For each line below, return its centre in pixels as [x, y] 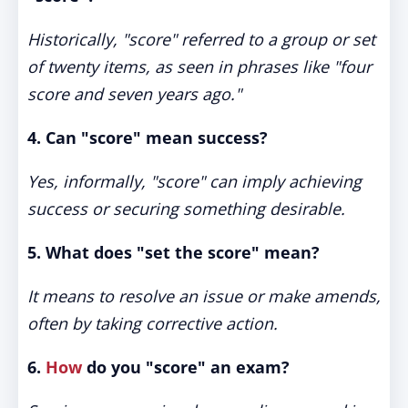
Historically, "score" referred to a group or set [201, 39]
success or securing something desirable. [186, 209]
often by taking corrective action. [153, 323]
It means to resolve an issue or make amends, [204, 296]
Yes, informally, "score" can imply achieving [194, 181]
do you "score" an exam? [186, 367]
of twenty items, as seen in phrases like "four [199, 66]
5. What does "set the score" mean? [173, 252]
